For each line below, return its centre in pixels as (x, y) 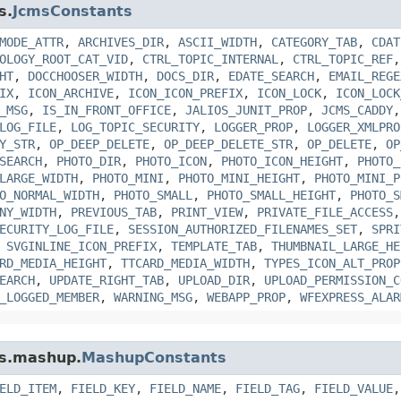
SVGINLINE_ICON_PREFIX (81, 246)
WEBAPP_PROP (246, 297)
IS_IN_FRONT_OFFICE (107, 110)
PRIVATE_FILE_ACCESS (325, 212)
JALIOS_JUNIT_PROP (246, 110)
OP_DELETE (339, 144)
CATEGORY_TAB (314, 42)
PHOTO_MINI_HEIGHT (239, 178)
